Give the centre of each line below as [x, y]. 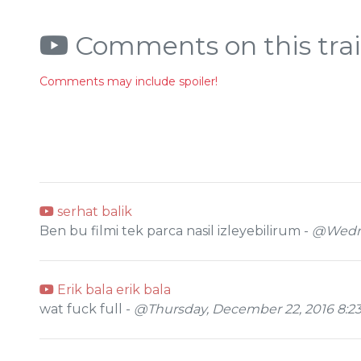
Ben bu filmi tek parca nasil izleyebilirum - [176, 230]
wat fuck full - [87, 309]
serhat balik [93, 211]
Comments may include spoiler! [129, 81]
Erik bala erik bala [112, 289]
